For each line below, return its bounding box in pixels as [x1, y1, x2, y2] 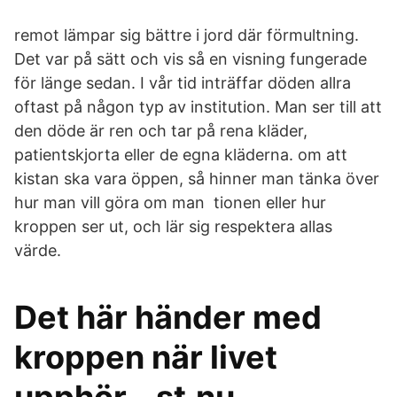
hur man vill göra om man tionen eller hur [14, 193, 326, 212]
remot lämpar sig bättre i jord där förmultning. [14, 26, 359, 44]
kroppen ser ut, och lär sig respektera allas [14, 217, 332, 236]
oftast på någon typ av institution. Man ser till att [14, 97, 382, 116]
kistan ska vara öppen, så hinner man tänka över [14, 169, 379, 188]
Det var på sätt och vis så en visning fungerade [14, 50, 367, 68]
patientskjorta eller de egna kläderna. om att [14, 145, 347, 164]
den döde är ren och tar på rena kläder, [14, 121, 307, 140]
